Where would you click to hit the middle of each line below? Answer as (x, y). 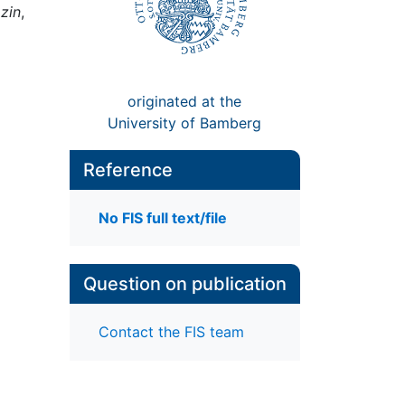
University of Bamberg (185, 122)
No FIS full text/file (162, 218)
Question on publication (184, 284)
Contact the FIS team (171, 332)
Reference (127, 170)
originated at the (185, 101)
